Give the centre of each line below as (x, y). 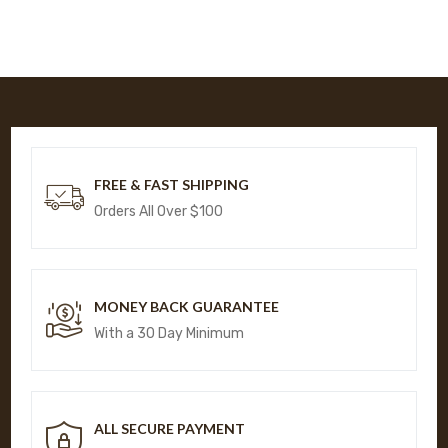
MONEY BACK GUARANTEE (187, 307)
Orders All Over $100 (159, 212)
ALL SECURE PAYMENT (170, 429)
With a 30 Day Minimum (169, 334)
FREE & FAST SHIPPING (172, 185)
